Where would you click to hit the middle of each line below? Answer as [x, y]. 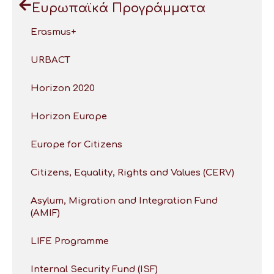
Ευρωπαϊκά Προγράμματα [119, 9]
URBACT [50, 61]
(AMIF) [45, 213]
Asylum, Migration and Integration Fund [124, 201]
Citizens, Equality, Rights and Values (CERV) [132, 173]
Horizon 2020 [63, 89]
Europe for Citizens [76, 145]
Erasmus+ [53, 32]
